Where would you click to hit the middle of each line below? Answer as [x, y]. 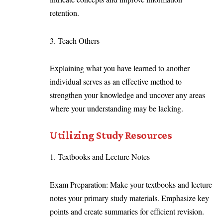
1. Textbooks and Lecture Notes [102, 157]
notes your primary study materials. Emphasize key [129, 198]
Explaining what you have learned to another [120, 68]
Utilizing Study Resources [113, 135]
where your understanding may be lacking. [119, 109]
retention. [67, 13]
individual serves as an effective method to [116, 82]
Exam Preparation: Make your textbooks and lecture [131, 184]
